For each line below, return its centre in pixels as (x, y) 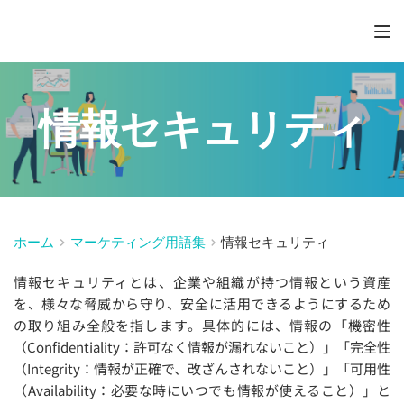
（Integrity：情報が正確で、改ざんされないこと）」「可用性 (202, 368)
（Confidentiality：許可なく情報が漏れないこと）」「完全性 (202, 347)
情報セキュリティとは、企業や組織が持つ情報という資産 (202, 282)
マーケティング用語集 (138, 242)
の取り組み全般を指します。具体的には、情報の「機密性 (202, 325)
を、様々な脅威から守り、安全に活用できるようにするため (202, 303)
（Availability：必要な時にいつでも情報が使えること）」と (202, 390)
